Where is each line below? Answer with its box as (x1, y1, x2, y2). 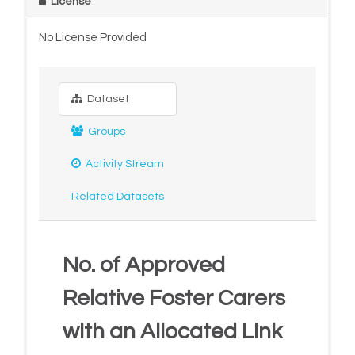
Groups (85, 125, 125, 137)
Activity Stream (82, 158, 164, 170)
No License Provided (38, 31, 147, 44)
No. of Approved (62, 253, 225, 277)
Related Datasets (71, 190, 164, 202)
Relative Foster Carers (62, 286, 285, 310)
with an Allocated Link (62, 319, 282, 343)
